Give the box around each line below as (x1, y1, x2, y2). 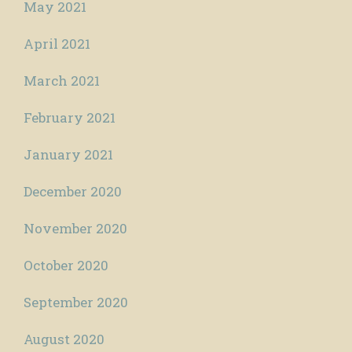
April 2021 (24, 34, 90, 53)
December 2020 (24, 181, 122, 200)
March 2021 (24, 71, 100, 90)
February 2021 (24, 108, 115, 126)
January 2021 (24, 145, 113, 163)
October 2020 (24, 255, 108, 274)
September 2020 (24, 292, 128, 311)
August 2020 (24, 329, 104, 348)
